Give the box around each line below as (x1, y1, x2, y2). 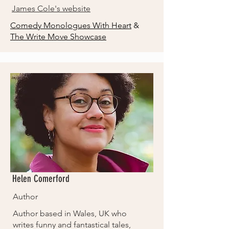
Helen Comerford (12, 173, 70, 185)
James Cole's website (12, 4, 90, 13)
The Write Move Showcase (10, 32, 106, 41)
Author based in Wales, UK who (13, 209, 127, 218)
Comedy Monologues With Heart (10, 20, 131, 30)
